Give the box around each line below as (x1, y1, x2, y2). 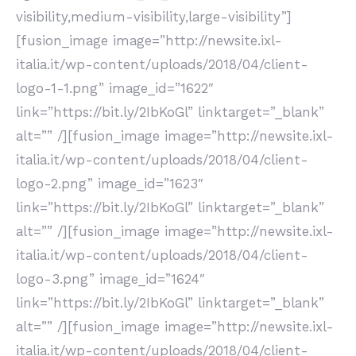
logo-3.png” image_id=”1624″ (16, 271, 205, 287)
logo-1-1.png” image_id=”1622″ (16, 80, 214, 96)
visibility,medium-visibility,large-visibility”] (16, 9, 292, 25)
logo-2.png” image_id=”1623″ (16, 176, 203, 192)
